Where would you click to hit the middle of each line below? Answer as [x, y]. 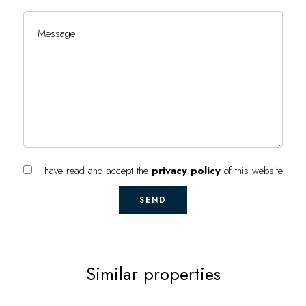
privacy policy [186, 171]
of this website [252, 171]
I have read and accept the [95, 171]
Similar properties [153, 274]
